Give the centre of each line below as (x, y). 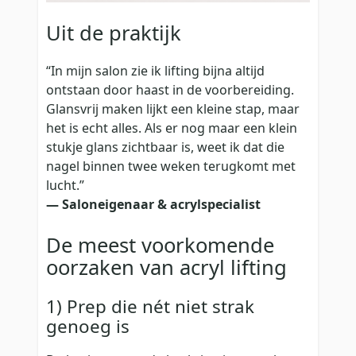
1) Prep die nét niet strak (150, 306)
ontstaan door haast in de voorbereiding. (170, 89)
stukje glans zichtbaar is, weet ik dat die (165, 147)
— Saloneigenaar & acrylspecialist (153, 204)
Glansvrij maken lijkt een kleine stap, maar (173, 108)
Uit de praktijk (114, 33)
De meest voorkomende (160, 245)
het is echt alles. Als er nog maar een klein (172, 128)
